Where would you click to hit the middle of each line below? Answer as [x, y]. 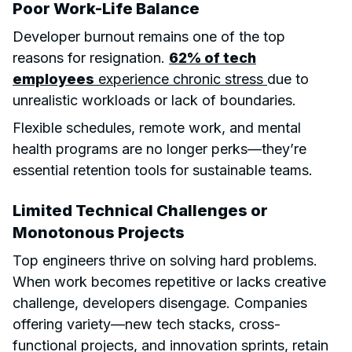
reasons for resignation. [91, 57]
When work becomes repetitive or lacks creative [169, 281]
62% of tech [213, 57]
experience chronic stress [181, 79]
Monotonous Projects [99, 232]
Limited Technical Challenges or [140, 210]
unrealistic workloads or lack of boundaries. [154, 100]
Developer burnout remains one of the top [149, 36]
